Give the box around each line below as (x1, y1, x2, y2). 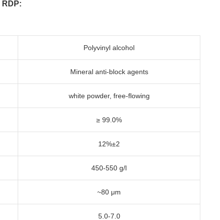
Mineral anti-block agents (70, 68, 148, 76)
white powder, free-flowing (68, 92, 150, 100)
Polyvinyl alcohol (83, 44, 135, 52)
